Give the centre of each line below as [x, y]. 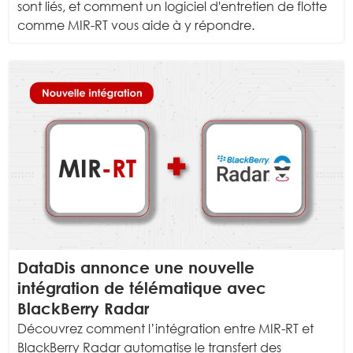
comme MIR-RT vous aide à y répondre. [136, 26]
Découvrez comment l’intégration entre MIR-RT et [165, 328]
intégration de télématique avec [142, 287]
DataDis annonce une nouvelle [136, 267]
